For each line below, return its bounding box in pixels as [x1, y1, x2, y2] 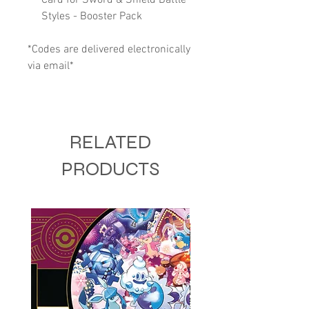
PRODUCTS [61, 157, 159, 181]
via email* [28, 59, 74, 73]
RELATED [70, 130, 151, 154]
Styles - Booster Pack [41, 9, 142, 23]
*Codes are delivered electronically [28, 42, 190, 57]
